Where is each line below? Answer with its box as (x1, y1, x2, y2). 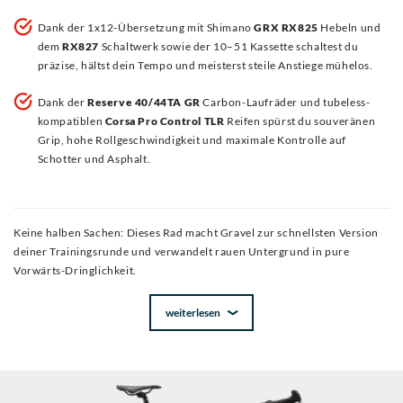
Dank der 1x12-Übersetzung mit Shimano (37, 21, 255, 35)
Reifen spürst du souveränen (224, 114, 376, 129)
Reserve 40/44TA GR (87, 95, 201, 110)
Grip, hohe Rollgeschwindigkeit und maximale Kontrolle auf (37, 133, 346, 148)
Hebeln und (318, 21, 381, 35)
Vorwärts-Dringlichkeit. (13, 264, 137, 278)
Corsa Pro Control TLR (104, 114, 225, 129)
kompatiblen (37, 114, 105, 129)
